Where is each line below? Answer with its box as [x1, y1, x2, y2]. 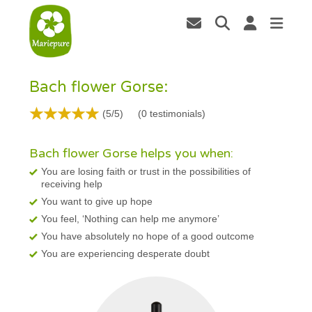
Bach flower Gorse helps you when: [29, 145, 234, 161]
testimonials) [147, 107, 206, 119]
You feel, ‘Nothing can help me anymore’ [41, 212, 220, 224]
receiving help [41, 178, 103, 189]
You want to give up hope [41, 195, 153, 207]
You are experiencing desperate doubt [41, 247, 210, 259]
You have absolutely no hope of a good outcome [41, 230, 255, 242]
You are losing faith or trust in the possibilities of [41, 165, 251, 177]
